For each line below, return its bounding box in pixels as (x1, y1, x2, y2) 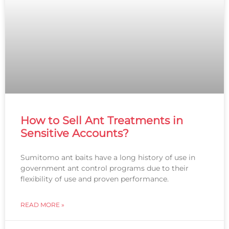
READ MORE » (20, 201, 64, 209)
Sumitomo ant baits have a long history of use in (20, 153, 195, 163)
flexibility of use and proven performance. (20, 174, 169, 184)
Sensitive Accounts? (20, 127, 129, 140)
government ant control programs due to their (20, 164, 189, 173)
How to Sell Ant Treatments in (20, 114, 183, 127)
